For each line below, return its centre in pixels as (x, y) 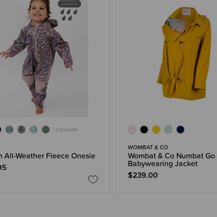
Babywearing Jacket (163, 163)
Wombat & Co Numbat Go (171, 156)
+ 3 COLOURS (65, 130)
